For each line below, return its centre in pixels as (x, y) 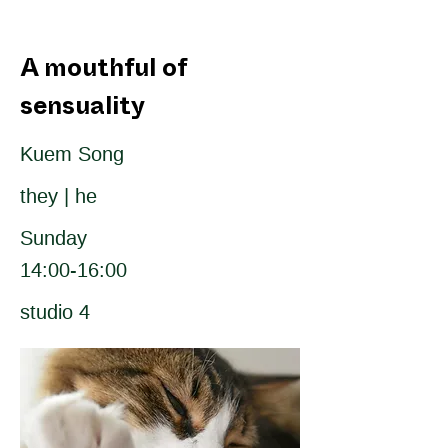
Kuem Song (72, 154)
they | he (58, 196)
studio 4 (55, 312)
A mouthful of (103, 72)
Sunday (53, 238)
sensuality (82, 110)
